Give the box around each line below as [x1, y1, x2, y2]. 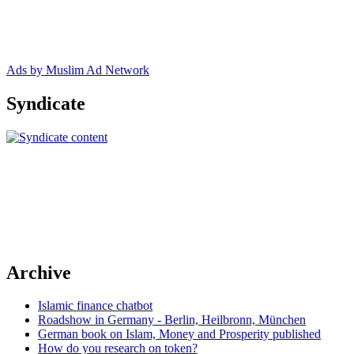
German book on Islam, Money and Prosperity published [38, 327, 321, 341]
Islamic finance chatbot [38, 299, 153, 313]
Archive [6, 262, 71, 283]
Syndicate [6, 92, 85, 114]
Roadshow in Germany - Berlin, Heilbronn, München [38, 313, 306, 327]
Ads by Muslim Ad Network [6, 62, 149, 77]
